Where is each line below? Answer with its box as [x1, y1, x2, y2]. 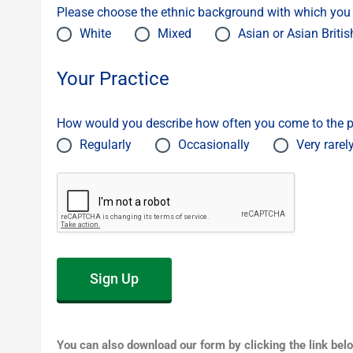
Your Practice [57, 68, 169, 91]
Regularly [80, 137, 132, 153]
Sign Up [90, 270, 139, 288]
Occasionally [178, 137, 250, 153]
